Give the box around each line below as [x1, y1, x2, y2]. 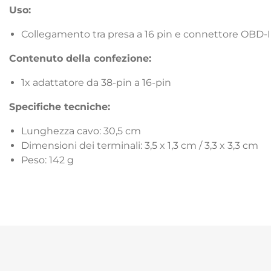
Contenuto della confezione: [9, 53, 151, 64]
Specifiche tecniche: [9, 101, 110, 113]
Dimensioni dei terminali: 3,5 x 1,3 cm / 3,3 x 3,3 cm [21, 140, 258, 151]
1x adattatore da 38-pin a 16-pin [21, 77, 171, 88]
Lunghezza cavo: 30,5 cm [21, 125, 141, 137]
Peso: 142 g [21, 154, 74, 166]
